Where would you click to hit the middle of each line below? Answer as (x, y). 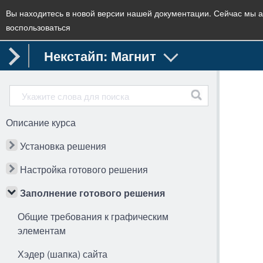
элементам (42, 230)
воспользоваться (41, 27)
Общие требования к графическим (93, 216)
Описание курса (41, 122)
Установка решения (63, 146)
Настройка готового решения (84, 169)
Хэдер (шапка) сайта (63, 254)
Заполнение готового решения (92, 193)
